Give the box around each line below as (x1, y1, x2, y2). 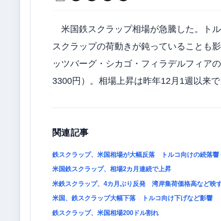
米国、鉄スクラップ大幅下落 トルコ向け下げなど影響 (52, 194, 213, 202)
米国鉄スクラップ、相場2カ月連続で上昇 (52, 165, 171, 173)
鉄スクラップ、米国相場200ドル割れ (52, 209, 159, 217)
